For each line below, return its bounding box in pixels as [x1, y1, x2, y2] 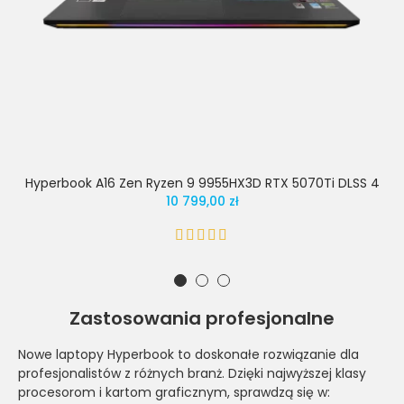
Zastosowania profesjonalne [69, 305, 335, 331]
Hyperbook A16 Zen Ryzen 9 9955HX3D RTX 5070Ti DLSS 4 [24, 173, 380, 192]
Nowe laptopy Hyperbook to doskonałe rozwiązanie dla [18, 344, 359, 363]
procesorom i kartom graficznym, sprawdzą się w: [18, 382, 330, 401]
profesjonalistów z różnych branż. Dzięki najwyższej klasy [18, 363, 366, 382]
